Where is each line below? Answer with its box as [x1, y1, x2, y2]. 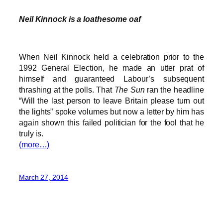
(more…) [19, 140, 50, 149]
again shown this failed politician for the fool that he [19, 118, 204, 127]
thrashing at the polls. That [19, 85, 114, 95]
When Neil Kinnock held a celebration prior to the [19, 52, 204, 62]
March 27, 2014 [19, 173, 68, 182]
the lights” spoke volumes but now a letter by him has [19, 107, 204, 116]
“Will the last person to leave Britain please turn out [19, 96, 204, 106]
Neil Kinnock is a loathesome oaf [19, 14, 141, 23]
